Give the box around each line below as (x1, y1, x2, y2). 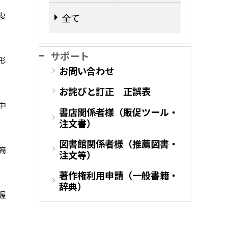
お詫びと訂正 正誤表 (59, 84, 151, 98)
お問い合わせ (59, 64, 114, 77)
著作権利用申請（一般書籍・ (59, 168, 178, 182)
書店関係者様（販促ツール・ (59, 105, 178, 119)
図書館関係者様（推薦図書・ (59, 136, 178, 150)
